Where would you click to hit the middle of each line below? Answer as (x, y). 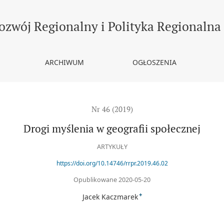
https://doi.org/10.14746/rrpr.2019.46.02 (112, 163)
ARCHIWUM (65, 62)
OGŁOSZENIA (154, 62)
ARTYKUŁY (112, 147)
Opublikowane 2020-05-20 (112, 179)
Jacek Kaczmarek (110, 196)
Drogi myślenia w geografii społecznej (112, 129)
